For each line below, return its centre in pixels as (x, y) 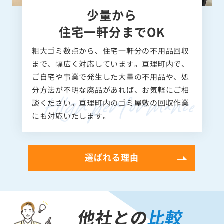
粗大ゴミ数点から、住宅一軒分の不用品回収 (110, 50)
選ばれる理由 (112, 157)
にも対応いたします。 (71, 115)
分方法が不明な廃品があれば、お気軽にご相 (110, 89)
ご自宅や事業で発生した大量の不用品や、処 (110, 76)
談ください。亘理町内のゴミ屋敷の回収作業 (110, 102)
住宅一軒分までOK (112, 31)
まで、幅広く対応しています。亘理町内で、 (110, 63)
